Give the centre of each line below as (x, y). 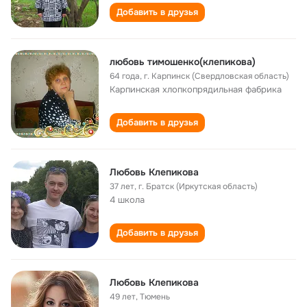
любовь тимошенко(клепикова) (183, 62)
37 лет (122, 186)
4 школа (127, 200)
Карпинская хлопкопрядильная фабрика (196, 89)
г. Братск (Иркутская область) (198, 186)
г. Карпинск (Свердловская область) (217, 76)
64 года (125, 76)
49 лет (123, 297)
